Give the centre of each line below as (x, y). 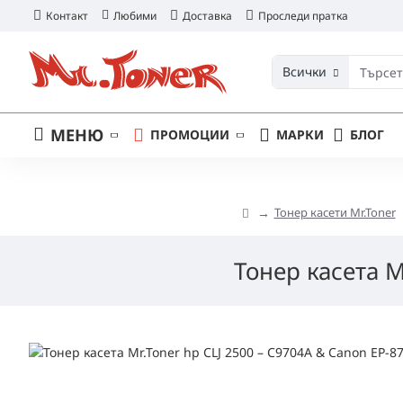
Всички (304, 72)
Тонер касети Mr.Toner (335, 212)
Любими (135, 16)
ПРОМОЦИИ (190, 134)
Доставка (207, 16)
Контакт (67, 16)
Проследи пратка (303, 16)
